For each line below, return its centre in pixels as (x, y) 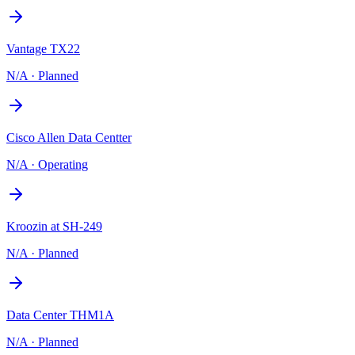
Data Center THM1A (60, 315)
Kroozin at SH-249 (54, 226)
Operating (63, 164)
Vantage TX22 (43, 48)
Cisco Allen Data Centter (69, 137)
